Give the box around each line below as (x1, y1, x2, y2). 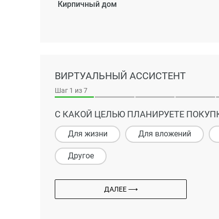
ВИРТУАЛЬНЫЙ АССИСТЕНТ (55, 69, 186, 82)
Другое (67, 151, 94, 161)
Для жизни (67, 129, 108, 139)
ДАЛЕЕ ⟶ (104, 185, 138, 193)
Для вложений (138, 129, 191, 139)
